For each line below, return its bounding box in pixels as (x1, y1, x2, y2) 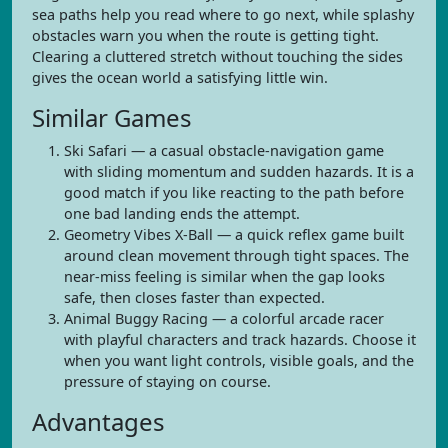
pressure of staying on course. (64, 372, 271, 391)
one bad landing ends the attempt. (64, 204, 300, 223)
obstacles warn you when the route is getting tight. (32, 26, 379, 45)
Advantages (32, 405, 165, 438)
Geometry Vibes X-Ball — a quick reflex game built (64, 225, 404, 244)
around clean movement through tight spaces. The (64, 246, 409, 265)
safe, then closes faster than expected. (64, 288, 325, 307)
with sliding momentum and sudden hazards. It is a (64, 162, 414, 181)
